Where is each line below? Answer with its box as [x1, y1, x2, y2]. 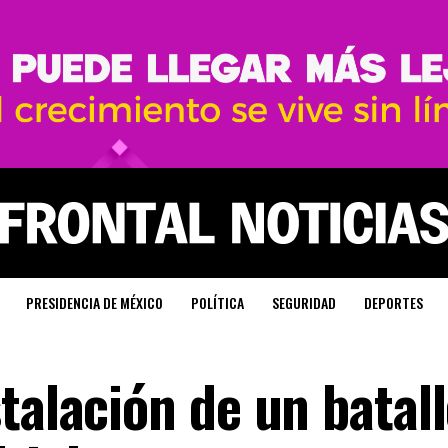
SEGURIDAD [271, 292, 336, 313]
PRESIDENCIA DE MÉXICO [25, 292, 163, 313]
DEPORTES [363, 292, 423, 313]
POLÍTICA [190, 292, 244, 313]
